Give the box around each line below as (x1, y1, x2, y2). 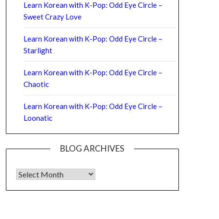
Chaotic (23, 79, 49, 88)
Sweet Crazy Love (23, 12, 82, 21)
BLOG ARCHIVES (60, 143, 125, 153)
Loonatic (23, 113, 52, 122)
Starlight (23, 45, 52, 55)
